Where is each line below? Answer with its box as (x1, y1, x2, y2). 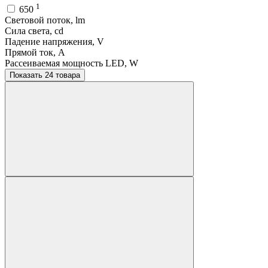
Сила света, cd (5, 26, 63, 36)
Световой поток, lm (5, 15, 85, 26)
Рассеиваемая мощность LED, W (5, 58, 138, 69)
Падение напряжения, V (5, 36, 104, 47)
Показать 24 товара (45, 71, 80, 80)
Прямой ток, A (5, 47, 65, 58)
